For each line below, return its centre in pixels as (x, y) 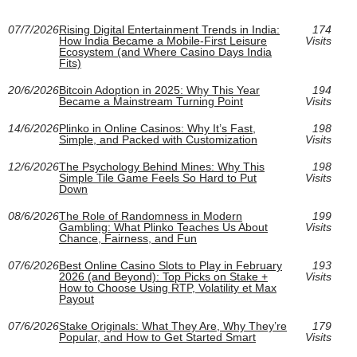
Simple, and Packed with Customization (158, 140)
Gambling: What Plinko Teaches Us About (163, 228)
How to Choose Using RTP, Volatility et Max (168, 288)
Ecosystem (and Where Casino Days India (165, 52)
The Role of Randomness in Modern (151, 216)
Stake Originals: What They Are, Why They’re (173, 326)
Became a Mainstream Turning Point (151, 102)
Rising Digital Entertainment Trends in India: (169, 30)
